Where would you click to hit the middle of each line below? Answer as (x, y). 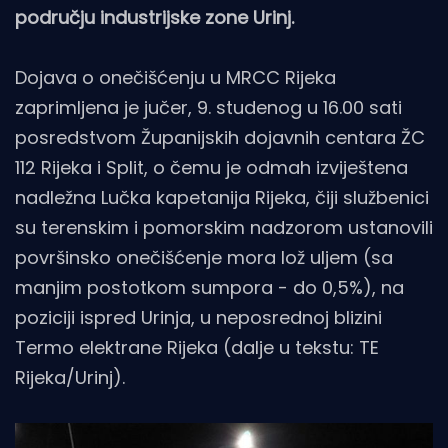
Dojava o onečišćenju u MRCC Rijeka (175, 77)
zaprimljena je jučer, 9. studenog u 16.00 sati (208, 107)
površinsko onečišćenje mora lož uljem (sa (204, 257)
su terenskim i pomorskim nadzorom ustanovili (224, 227)
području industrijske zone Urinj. (154, 17)
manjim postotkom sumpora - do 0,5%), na (209, 287)
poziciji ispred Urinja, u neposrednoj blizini (198, 317)
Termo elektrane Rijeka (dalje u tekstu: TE (197, 347)
